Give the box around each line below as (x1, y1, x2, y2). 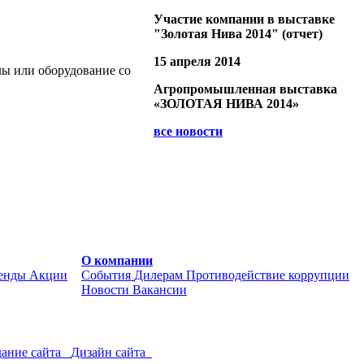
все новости (154, 124, 223, 138)
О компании (81, 253, 153, 267)
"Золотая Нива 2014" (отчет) (154, 27, 323, 41)
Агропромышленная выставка (154, 82, 337, 96)
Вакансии (132, 283, 187, 297)
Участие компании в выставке (154, 12, 335, 26)
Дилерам (134, 268, 183, 282)
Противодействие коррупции (186, 268, 349, 282)
